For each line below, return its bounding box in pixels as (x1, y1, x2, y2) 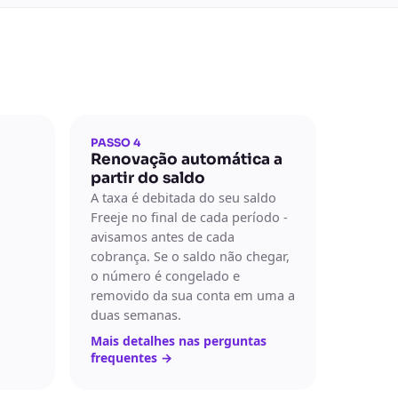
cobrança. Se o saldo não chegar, (91, 247, 290, 265)
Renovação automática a (91, 150, 283, 169)
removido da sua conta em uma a (91, 286, 295, 304)
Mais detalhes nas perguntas (91, 332, 267, 349)
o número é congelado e (91, 267, 240, 284)
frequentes (91, 349, 157, 366)
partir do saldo (91, 169, 205, 187)
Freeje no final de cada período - (91, 208, 288, 226)
